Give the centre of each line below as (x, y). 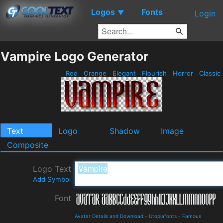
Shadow (125, 131)
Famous (192, 216)
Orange (95, 73)
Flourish (154, 73)
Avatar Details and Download (109, 216)
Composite (28, 145)
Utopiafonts (163, 216)
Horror (183, 73)
